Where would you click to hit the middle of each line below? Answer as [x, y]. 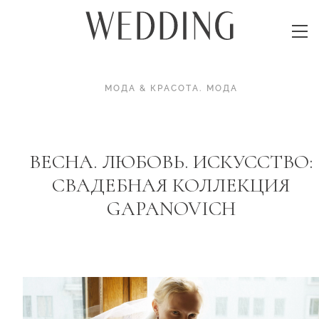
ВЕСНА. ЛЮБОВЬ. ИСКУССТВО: [171, 161]
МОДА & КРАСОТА [152, 88]
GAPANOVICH [171, 208]
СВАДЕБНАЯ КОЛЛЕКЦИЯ [171, 185]
